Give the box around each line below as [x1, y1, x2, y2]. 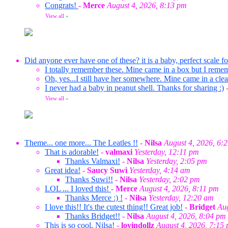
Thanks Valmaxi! [65, 157, 120, 165]
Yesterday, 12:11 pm [134, 148, 199, 156]
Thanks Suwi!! [65, 175, 113, 184]
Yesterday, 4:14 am [129, 166, 190, 175]
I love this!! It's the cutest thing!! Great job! [45, 203, 183, 211]
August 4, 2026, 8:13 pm [107, 1, 187, 10]
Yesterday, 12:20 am [149, 193, 214, 202]
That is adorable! [45, 148, 99, 156]
